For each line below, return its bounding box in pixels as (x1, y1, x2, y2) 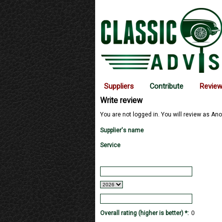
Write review (100, 96, 143, 106)
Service (100, 142, 120, 149)
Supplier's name (100, 127, 144, 134)
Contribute (150, 82, 184, 91)
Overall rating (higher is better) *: (100, 210, 190, 217)
